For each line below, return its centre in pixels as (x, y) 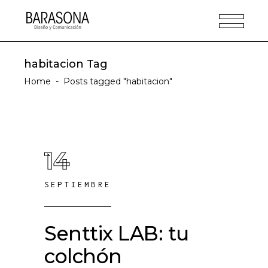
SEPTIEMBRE (78, 185)
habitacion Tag (66, 64)
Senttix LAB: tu (117, 233)
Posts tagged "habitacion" (118, 81)
